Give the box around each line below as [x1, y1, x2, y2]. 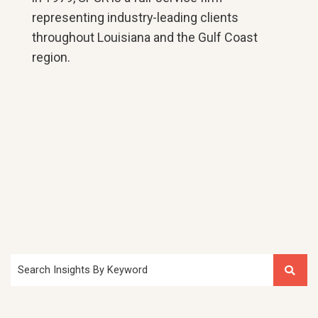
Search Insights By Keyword [18, 264, 148, 276]
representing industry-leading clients [32, 10, 239, 25]
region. [32, 50, 71, 65]
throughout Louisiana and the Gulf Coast [32, 30, 258, 45]
